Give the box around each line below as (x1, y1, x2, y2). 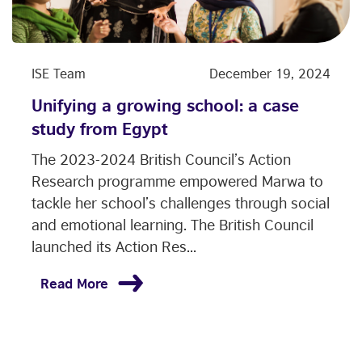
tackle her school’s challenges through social (32, 193, 330, 212)
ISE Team (32, 65, 86, 82)
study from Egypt (32, 118, 168, 138)
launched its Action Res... (32, 237, 196, 255)
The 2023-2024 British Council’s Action (32, 149, 291, 168)
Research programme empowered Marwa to (32, 171, 323, 190)
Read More (40, 274, 108, 292)
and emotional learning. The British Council (32, 215, 314, 234)
